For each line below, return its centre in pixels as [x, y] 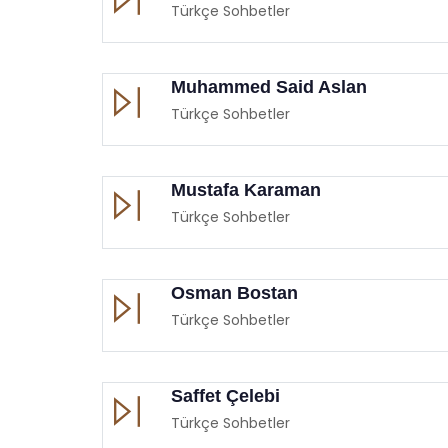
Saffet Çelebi [225, 395]
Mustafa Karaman [246, 189]
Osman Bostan [234, 292]
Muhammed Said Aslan [269, 86]
